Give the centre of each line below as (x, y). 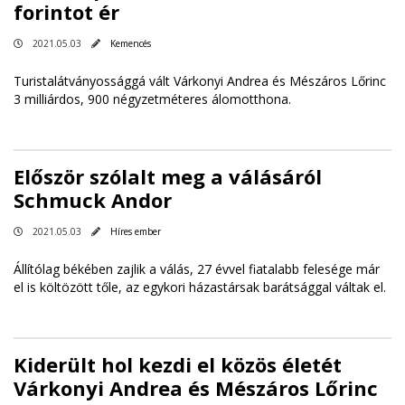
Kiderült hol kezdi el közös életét (178, 364)
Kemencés (131, 43)
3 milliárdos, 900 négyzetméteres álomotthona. (152, 99)
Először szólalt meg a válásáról (168, 176)
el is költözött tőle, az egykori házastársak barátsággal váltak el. (200, 287)
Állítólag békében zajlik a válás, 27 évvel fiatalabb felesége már (197, 269)
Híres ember (136, 231)
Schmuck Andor (93, 200)
